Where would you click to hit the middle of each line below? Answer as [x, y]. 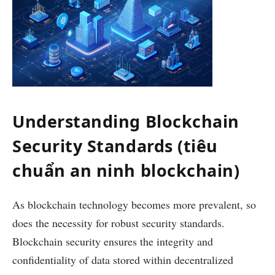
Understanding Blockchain [126, 121]
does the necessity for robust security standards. [118, 223]
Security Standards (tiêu [115, 145]
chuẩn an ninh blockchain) [126, 170]
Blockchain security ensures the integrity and [113, 242]
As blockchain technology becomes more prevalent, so [134, 205]
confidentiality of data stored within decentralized [123, 260]
